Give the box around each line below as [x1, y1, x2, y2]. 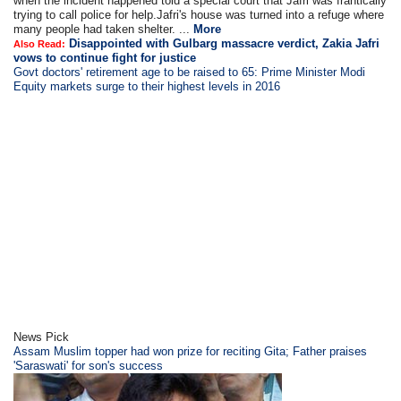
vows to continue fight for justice [13, 51, 197, 64]
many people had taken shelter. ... [13, 22, 194, 36]
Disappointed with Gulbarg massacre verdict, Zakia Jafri [69, 37, 380, 50]
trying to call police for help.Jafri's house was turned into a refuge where [13, 8, 385, 21]
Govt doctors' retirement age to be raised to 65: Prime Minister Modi [13, 65, 366, 79]
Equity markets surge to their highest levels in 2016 [13, 80, 281, 93]
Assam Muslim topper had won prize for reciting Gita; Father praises [13, 345, 368, 358]
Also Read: [13, 38, 66, 49]
